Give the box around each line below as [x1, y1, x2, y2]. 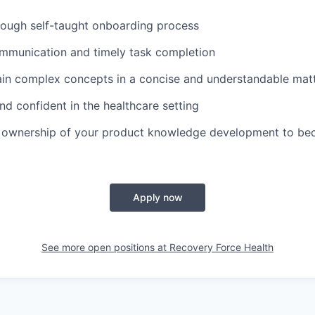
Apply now [132, 191, 183, 203]
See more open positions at [41, 241, 169, 253]
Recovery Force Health [169, 241, 274, 253]
